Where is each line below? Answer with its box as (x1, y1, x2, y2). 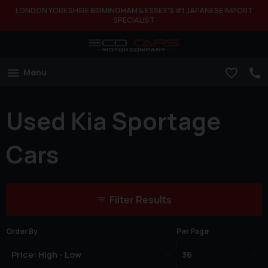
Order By (6, 226, 38, 237)
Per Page (176, 226, 209, 237)
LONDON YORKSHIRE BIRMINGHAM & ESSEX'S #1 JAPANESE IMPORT (15, 5, 253, 16)
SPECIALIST (113, 15, 155, 25)
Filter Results (109, 193, 172, 207)
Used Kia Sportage (6, 103, 221, 137)
